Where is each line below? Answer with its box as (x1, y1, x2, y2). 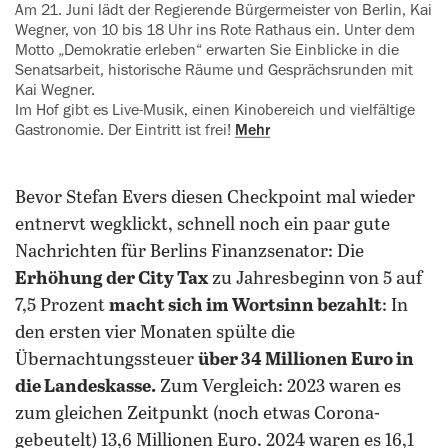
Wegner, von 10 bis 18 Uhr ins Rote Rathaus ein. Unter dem (15, 22, 415, 39)
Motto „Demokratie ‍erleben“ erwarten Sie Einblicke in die (15, 42, 399, 59)
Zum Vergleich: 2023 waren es (156, 377, 401, 398)
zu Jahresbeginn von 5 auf (208, 269, 422, 290)
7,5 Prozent (15, 296, 109, 317)
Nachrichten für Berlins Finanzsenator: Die (15, 242, 364, 263)
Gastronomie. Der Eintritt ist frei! (15, 122, 235, 139)
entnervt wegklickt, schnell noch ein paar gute (15, 215, 390, 236)
